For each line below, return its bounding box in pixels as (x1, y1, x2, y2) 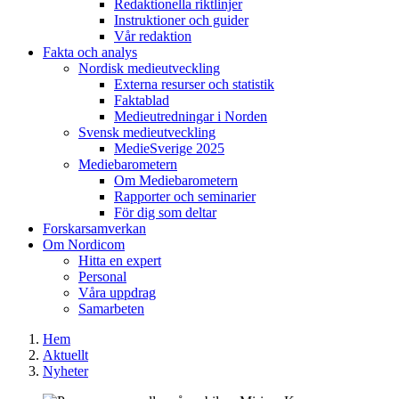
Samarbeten (78, 301, 144, 316)
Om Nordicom (43, 237, 125, 252)
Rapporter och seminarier (114, 189, 256, 204)
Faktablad (114, 93, 169, 108)
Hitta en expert (78, 253, 161, 268)
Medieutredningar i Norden (114, 109, 267, 124)
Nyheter (43, 363, 88, 379)
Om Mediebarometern (114, 173, 238, 188)
